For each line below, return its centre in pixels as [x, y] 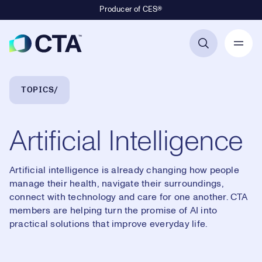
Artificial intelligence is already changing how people [124, 170]
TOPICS [38, 90]
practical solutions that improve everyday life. [108, 224]
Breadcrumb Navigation [73, 82]
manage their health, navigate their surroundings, [117, 184]
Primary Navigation [138, 50]
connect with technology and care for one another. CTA [129, 197]
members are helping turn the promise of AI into [113, 211]
